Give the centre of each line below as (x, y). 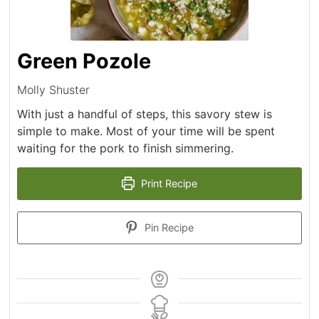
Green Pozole (84, 61)
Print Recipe (168, 183)
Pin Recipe (168, 227)
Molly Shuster (54, 89)
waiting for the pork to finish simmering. (126, 148)
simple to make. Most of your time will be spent (146, 131)
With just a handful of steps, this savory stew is (145, 114)
